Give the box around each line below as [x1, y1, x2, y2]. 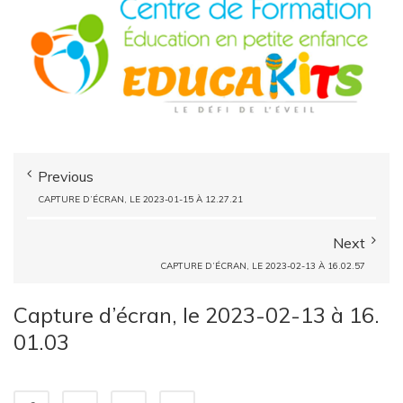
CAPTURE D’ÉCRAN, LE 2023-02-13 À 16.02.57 [160, 260, 365, 273]
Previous [38, 167, 94, 186]
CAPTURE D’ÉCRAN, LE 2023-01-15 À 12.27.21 [38, 193, 243, 206]
